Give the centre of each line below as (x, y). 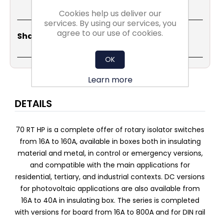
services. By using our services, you (110, 23)
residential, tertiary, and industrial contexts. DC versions (110, 177)
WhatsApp (179, 33)
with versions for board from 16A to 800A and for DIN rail (110, 212)
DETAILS (33, 103)
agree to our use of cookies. (110, 33)
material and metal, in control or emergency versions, (110, 153)
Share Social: (44, 36)
